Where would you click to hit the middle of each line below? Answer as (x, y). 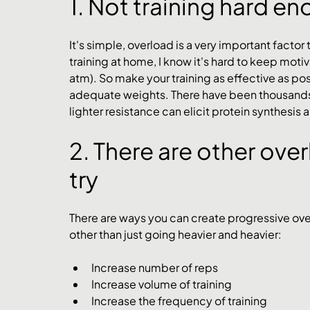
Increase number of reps (155, 268)
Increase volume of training (162, 284)
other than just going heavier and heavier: (175, 235)
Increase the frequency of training (179, 301)
